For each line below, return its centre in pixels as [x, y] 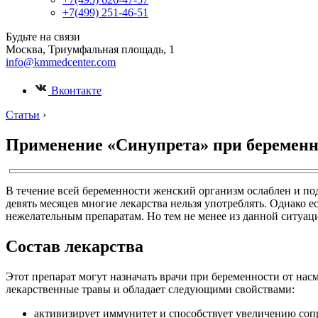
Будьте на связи [43, 37]
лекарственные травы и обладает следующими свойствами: [150, 289]
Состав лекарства [75, 246]
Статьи [23, 115]
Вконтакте [75, 91]
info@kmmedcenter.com [61, 62]
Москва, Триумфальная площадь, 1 [90, 49]
